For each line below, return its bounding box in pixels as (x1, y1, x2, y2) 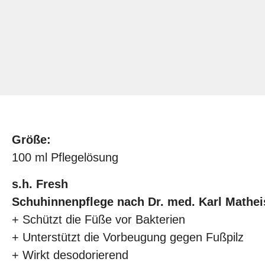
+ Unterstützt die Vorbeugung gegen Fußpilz (12, 230, 244, 244)
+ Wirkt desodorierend (12, 248, 128, 261)
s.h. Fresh (12, 177, 68, 190)
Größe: (12, 133, 51, 147)
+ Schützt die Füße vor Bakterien (12, 212, 185, 226)
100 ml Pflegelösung (12, 151, 118, 164)
